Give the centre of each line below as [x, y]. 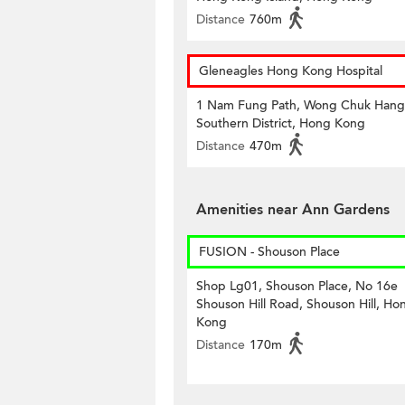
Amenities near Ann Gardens [293, 210]
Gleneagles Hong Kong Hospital [291, 71]
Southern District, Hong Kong [281, 123]
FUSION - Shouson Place [269, 252]
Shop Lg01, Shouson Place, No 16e [297, 286]
